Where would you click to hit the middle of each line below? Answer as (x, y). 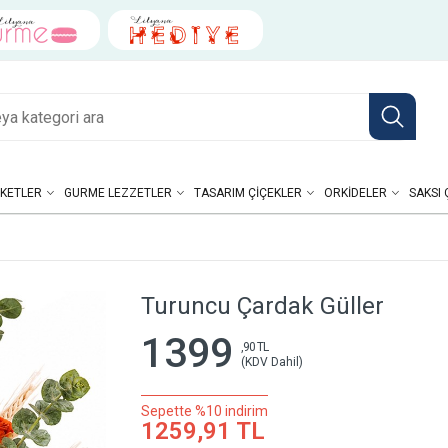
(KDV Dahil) (272, 361)
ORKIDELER (355, 193)
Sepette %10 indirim (204, 411)
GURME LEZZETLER (117, 193)
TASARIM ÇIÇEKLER (247, 193)
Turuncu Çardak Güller (262, 306)
